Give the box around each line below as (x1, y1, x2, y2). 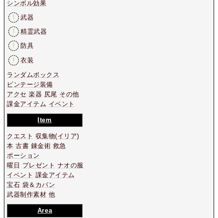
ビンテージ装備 (7, 80, 53, 88)
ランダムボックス (7, 71, 60, 78)
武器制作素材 (7, 191, 47, 199)
